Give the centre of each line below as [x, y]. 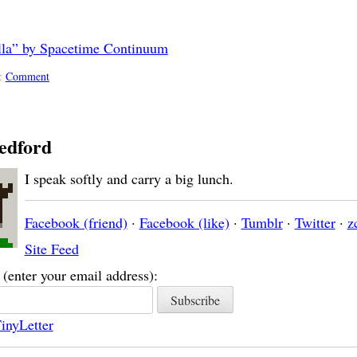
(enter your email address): [80, 275]
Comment [27, 76]
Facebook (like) [184, 222]
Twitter [315, 222]
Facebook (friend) [76, 222]
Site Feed [51, 248]
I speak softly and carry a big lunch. [129, 178]
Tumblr [262, 222]
